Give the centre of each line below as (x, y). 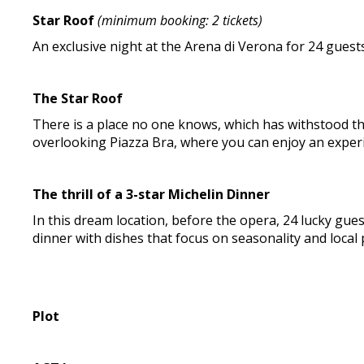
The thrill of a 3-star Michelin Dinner (152, 194)
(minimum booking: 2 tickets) (179, 20)
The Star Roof (78, 98)
